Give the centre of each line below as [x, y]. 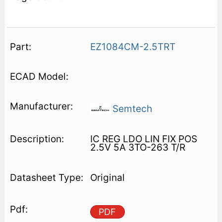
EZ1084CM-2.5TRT [133, 47]
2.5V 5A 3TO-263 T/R [138, 148]
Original [107, 178]
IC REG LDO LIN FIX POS [143, 139]
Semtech [131, 109]
